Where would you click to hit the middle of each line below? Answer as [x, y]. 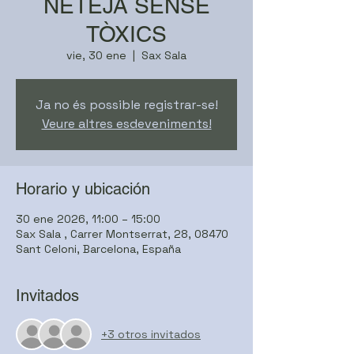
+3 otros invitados [151, 334]
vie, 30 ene [96, 55]
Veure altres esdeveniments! [126, 124]
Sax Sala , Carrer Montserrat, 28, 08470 [122, 234]
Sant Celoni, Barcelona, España [98, 249]
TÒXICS [126, 34]
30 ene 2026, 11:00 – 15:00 [88, 219]
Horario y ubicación [83, 189]
